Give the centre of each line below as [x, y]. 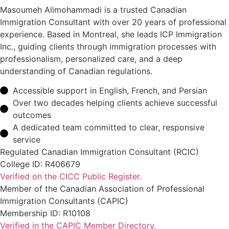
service [27, 140]
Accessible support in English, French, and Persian [110, 91]
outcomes [32, 115]
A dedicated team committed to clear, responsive [109, 128]
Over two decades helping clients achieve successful [115, 103]
